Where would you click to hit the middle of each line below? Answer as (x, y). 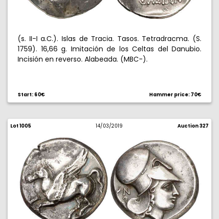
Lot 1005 (21, 126)
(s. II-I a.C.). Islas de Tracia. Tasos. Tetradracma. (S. (109, 39)
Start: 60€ (31, 95)
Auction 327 (193, 126)
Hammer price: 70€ (175, 95)
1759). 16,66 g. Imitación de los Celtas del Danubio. (109, 49)
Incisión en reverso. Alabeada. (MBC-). (83, 59)
